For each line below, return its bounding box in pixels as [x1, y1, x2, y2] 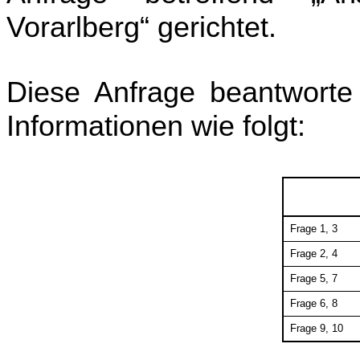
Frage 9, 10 [287, 322, 344, 335]
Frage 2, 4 [287, 247, 338, 260]
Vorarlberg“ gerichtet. [6, 11, 276, 44]
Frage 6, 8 [287, 297, 338, 310]
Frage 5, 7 [287, 272, 338, 285]
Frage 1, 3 [287, 223, 338, 235]
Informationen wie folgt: [6, 110, 305, 143]
